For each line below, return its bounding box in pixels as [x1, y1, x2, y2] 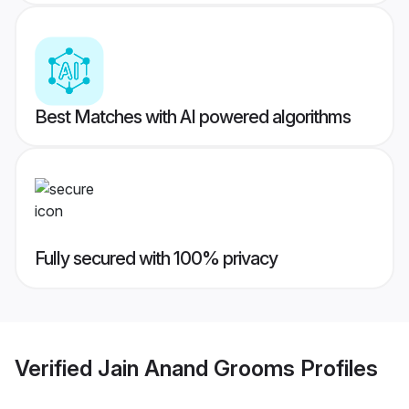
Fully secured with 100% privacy [35, 247, 278, 270]
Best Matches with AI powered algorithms [35, 106, 351, 129]
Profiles [295, 354, 378, 382]
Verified [15, 354, 98, 382]
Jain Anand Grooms [98, 354, 295, 382]
